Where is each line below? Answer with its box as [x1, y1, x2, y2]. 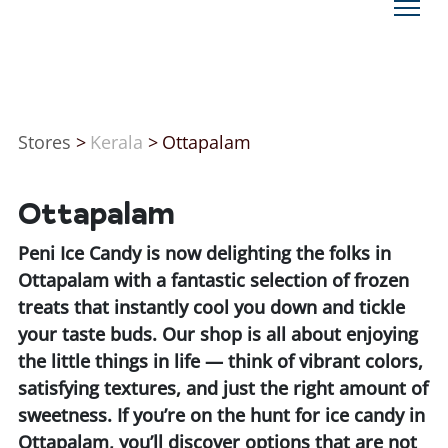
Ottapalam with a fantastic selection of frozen [18, 268, 410, 293]
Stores [18, 129, 72, 154]
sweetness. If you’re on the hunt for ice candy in [18, 403, 426, 428]
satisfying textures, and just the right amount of [18, 376, 429, 401]
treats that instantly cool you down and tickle [18, 295, 406, 320]
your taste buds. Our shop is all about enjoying [18, 322, 419, 347]
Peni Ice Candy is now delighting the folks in [18, 241, 392, 266]
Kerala [90, 129, 144, 154]
